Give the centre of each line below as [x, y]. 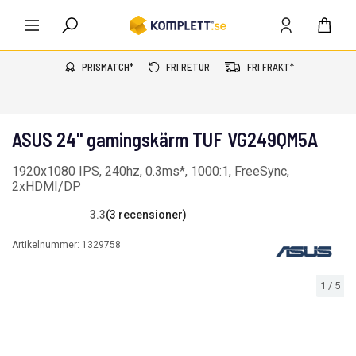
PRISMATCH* [107, 67]
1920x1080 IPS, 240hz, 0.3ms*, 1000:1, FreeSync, [151, 171]
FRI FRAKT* [270, 67]
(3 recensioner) [146, 214]
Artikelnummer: [47, 244]
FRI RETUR [188, 67]
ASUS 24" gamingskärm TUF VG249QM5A [165, 139]
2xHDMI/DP [46, 186]
